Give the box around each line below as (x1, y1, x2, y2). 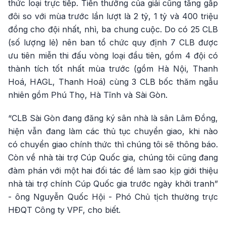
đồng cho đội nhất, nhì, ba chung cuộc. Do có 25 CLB (8, 24, 218, 34)
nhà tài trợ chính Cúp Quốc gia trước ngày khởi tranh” (8, 179, 218, 189)
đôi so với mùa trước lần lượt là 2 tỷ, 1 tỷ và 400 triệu (8, 11, 218, 21)
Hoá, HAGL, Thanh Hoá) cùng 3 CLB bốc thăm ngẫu (8, 77, 218, 87)
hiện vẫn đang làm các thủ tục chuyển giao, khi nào (8, 126, 218, 136)
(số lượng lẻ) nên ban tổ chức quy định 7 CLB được (8, 37, 218, 47)
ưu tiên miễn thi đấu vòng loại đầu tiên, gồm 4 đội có (8, 50, 218, 61)
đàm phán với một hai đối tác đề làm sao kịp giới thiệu (8, 165, 218, 176)
